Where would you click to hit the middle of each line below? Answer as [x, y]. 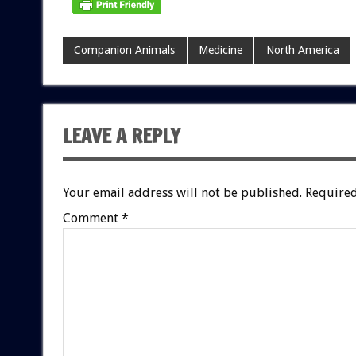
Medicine [220, 50]
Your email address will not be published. [182, 193]
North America [302, 50]
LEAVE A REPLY [121, 136]
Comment [92, 219]
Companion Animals [125, 50]
